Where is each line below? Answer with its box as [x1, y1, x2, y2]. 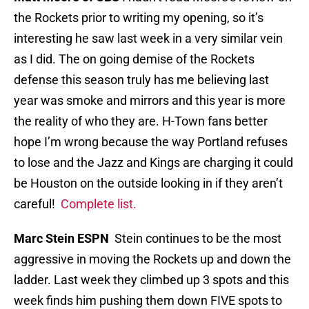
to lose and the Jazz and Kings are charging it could [14, 155, 293, 170]
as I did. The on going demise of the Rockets [14, 52, 255, 67]
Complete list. [61, 197, 137, 212]
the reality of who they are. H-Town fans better [14, 114, 268, 129]
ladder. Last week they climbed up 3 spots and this [14, 272, 289, 288]
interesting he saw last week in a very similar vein [14, 31, 283, 46]
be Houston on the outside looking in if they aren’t [14, 176, 283, 191]
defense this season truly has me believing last [14, 72, 269, 88]
